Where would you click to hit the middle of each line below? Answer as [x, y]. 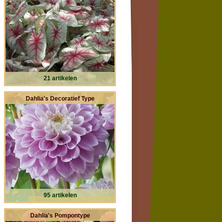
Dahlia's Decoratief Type [60, 98]
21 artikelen [60, 78]
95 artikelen [60, 195]
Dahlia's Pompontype [60, 215]
